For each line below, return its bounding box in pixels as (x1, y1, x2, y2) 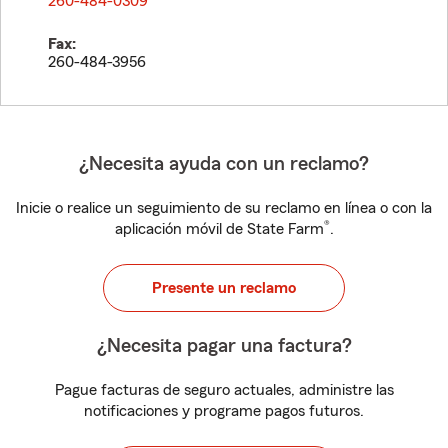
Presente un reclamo (152, 280, 296, 296)
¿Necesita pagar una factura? (96, 336, 352, 356)
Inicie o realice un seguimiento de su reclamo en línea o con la (16, 200, 432, 216)
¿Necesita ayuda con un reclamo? (79, 154, 369, 174)
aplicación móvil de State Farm (114, 221, 324, 237)
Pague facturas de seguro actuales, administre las (54, 382, 394, 398)
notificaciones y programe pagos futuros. (84, 403, 364, 419)
